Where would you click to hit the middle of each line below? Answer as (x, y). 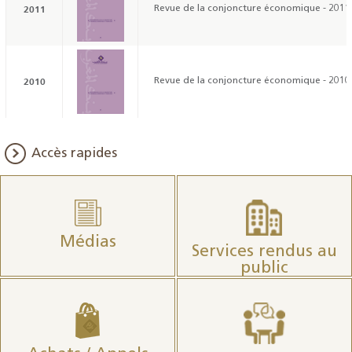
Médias (88, 242)
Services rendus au (264, 251)
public (264, 268)
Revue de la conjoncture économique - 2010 (252, 81)
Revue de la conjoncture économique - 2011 (252, 8)
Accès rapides (74, 153)
